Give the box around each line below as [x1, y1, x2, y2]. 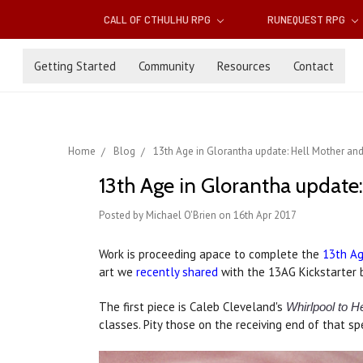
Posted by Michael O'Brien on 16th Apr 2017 [99, 208, 297, 223]
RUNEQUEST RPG [267, 12, 348, 27]
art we [99, 264, 136, 280]
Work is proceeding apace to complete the [99, 246, 322, 263]
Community [139, 58, 194, 74]
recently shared [136, 264, 218, 280]
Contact [293, 58, 334, 74]
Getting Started [34, 58, 116, 74]
